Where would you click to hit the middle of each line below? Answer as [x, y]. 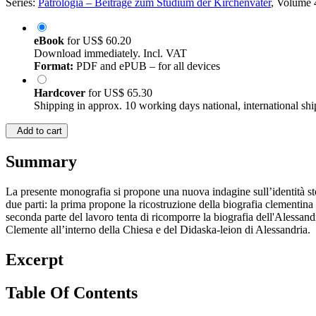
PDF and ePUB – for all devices [147, 66]
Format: [54, 66]
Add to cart [37, 131]
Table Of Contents [72, 293]
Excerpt [35, 260]
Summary [41, 162]
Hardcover [61, 93]
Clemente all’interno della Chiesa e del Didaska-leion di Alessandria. [158, 230]
